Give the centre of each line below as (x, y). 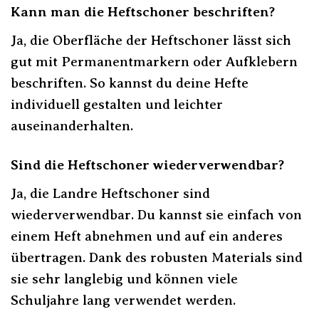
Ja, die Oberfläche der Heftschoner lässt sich (151, 41)
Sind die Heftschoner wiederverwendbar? (147, 164)
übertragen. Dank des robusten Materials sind (157, 257)
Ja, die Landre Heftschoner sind (110, 193)
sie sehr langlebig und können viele (124, 278)
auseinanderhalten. (72, 126)
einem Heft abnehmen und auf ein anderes (147, 236)
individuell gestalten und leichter (117, 105)
